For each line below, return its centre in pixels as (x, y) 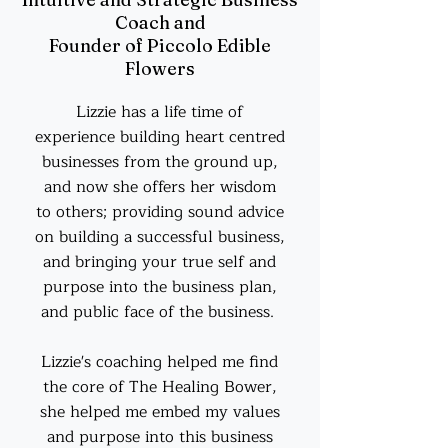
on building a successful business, (159, 237)
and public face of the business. (159, 312)
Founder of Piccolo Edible (160, 45)
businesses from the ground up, (159, 162)
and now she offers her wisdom (159, 187)
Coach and (160, 22)
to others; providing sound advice (159, 212)
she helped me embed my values (159, 412)
